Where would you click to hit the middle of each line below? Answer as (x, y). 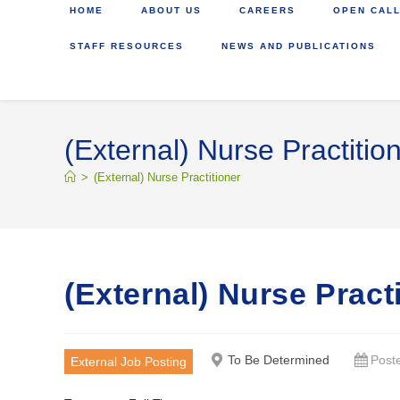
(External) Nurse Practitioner (167, 177)
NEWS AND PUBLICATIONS (299, 46)
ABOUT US (171, 10)
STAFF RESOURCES (127, 46)
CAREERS (267, 10)
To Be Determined (279, 360)
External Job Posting (129, 362)
